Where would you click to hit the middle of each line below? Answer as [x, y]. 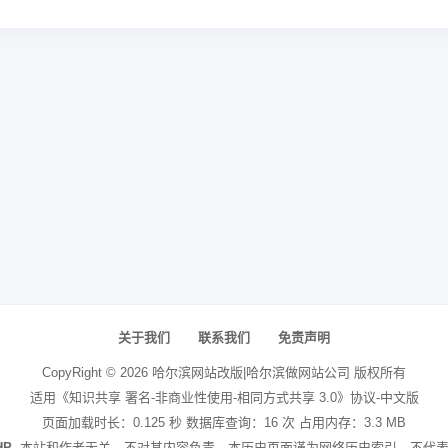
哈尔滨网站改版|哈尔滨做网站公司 [251, 372]
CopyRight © [81, 372]
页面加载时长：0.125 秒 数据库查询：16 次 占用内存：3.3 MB [224, 422]
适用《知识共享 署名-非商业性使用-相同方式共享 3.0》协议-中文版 [224, 397]
